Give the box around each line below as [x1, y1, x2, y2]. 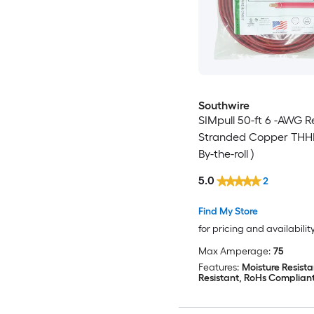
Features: [198, 261, 239, 273]
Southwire [198, 98, 250, 112]
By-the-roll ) [198, 146, 254, 161]
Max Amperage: [198, 245, 271, 257]
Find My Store [198, 205, 258, 217]
